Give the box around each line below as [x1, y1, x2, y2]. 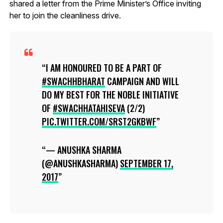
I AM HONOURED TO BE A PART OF [45, 61, 162, 74]
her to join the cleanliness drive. [9, 10, 121, 20]
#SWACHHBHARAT [41, 74, 105, 88]
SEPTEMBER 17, [119, 156, 173, 170]
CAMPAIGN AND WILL [105, 74, 179, 88]
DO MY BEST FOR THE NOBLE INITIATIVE [41, 88, 179, 101]
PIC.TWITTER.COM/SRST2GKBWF [41, 114, 156, 128]
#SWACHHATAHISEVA [52, 101, 125, 114]
